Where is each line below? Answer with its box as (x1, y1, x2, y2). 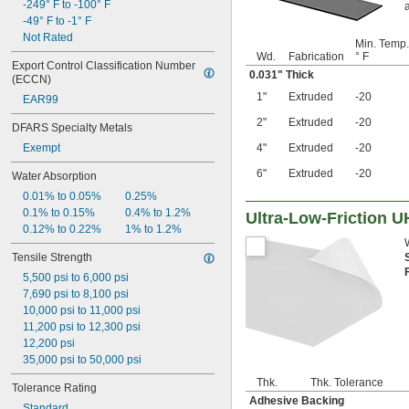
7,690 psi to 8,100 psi (23, 288, 129, 300)
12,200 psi (23, 337, 75, 350)
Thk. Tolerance (310, 376, 383, 390)
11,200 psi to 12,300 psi (23, 320, 141, 333)
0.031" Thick (249, 68, 314, 82)
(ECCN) (12, 73, 51, 86)
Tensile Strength (12, 251, 92, 264)
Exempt (23, 142, 60, 154)
